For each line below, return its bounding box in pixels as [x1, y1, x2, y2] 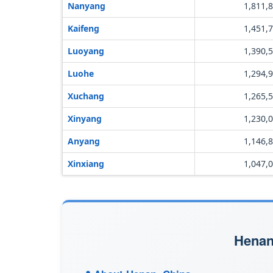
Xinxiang [68, 158, 104, 169]
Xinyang [68, 113, 102, 124]
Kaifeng [68, 23, 99, 34]
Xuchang [68, 90, 104, 102]
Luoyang [68, 45, 104, 57]
